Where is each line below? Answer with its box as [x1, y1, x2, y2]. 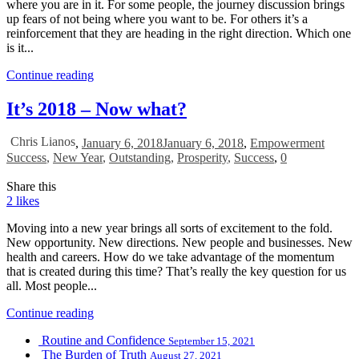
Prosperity [177, 150, 228, 164]
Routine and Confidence [42, 333, 168, 347]
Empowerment [250, 135, 325, 150]
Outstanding [109, 150, 171, 164]
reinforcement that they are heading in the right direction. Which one [6, 26, 351, 40]
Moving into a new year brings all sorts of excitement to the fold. [6, 220, 333, 235]
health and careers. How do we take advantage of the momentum [6, 249, 334, 264]
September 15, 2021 [168, 334, 255, 347]
